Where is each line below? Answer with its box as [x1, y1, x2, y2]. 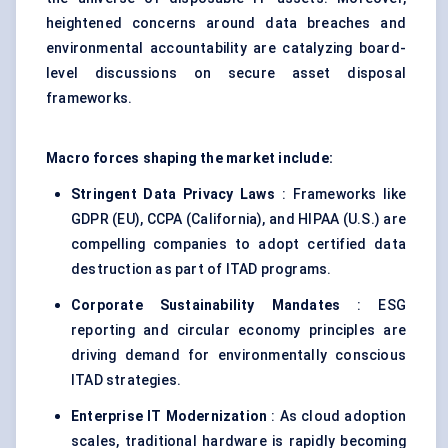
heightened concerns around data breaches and [46, 15, 406, 32]
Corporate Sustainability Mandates [71, 297, 341, 314]
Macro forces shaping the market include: [46, 150, 333, 167]
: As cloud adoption [267, 408, 406, 425]
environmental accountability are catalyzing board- [46, 40, 406, 57]
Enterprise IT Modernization [71, 408, 268, 425]
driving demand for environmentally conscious [71, 347, 406, 364]
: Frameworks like [274, 186, 406, 203]
